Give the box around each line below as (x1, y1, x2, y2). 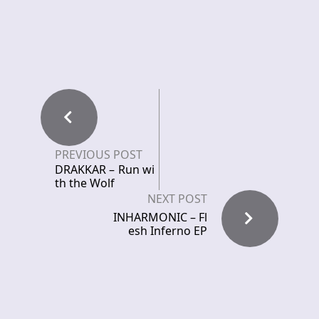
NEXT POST (147, 191, 207, 206)
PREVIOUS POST (55, 147, 142, 162)
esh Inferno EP (128, 223, 207, 239)
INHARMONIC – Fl (113, 209, 207, 225)
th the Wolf (55, 175, 115, 191)
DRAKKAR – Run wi (55, 162, 155, 177)
